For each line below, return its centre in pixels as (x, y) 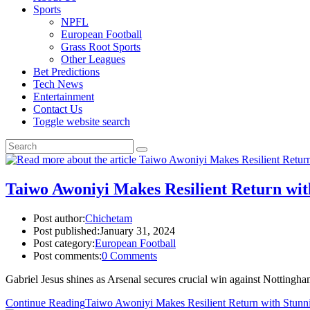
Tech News (58, 84)
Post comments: (67, 255)
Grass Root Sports (101, 47)
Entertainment (64, 97)
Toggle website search (82, 121)
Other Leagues (93, 59)
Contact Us (58, 109)
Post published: (66, 230)
